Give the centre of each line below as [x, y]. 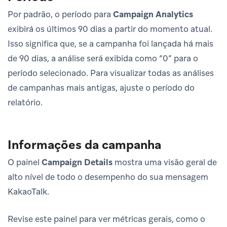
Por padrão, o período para [60, 14]
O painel [25, 162]
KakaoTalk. [28, 191]
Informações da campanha [84, 144]
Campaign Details [77, 162]
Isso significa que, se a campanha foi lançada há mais [110, 43]
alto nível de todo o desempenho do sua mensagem [108, 177]
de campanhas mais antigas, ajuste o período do [101, 87]
